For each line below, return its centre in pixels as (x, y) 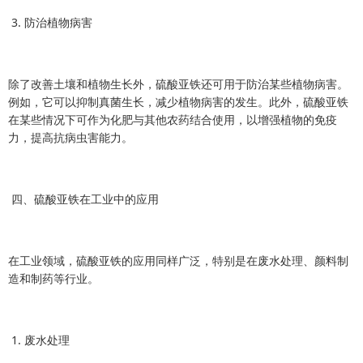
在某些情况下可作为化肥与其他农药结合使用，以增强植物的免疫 (173, 120)
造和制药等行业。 (53, 278)
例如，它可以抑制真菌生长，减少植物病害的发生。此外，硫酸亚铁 (178, 102)
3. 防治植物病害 (50, 22)
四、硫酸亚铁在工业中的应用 (83, 199)
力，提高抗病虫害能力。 (70, 137)
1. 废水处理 (39, 340)
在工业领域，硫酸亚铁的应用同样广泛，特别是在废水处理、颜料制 (178, 261)
